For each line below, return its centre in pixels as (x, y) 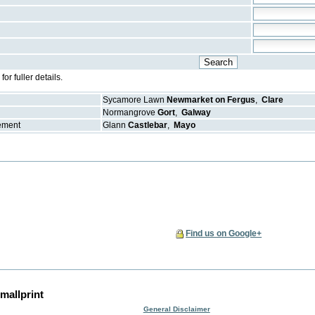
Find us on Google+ (224, 233)
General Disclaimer (176, 309)
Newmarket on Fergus (211, 100)
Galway (197, 113)
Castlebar (148, 126)
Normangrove (129, 113)
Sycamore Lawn (134, 100)
